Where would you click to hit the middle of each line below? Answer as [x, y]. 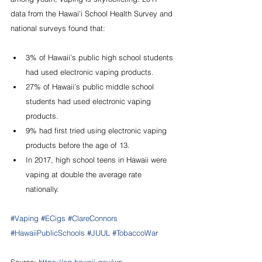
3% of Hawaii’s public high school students [101, 57]
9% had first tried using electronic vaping [97, 130]
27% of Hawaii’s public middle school [91, 86]
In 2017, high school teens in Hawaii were [97, 159]
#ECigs [53, 218]
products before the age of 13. [78, 145]
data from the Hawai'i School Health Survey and [93, 13]
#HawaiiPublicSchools [48, 232]
